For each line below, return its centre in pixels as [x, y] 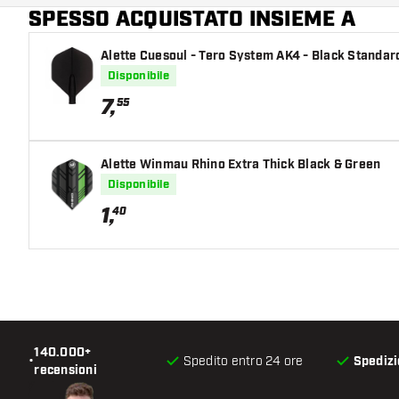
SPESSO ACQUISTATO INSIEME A [192, 19]
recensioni [65, 370]
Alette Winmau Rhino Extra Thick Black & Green [241, 164]
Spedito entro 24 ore [243, 361]
